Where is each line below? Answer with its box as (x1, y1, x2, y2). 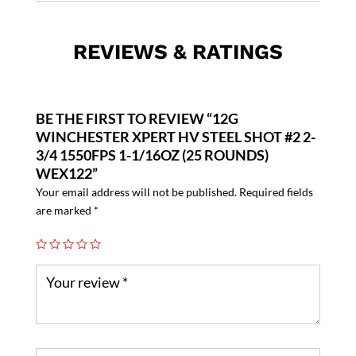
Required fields (238, 185, 313, 199)
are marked (35, 203, 94, 218)
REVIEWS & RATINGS (72, 40, 283, 64)
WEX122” (35, 164, 98, 183)
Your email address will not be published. (35, 185, 237, 199)
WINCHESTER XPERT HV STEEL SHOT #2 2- (35, 128, 315, 146)
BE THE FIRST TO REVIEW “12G (35, 110, 238, 128)
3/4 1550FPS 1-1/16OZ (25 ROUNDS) (35, 146, 269, 164)
